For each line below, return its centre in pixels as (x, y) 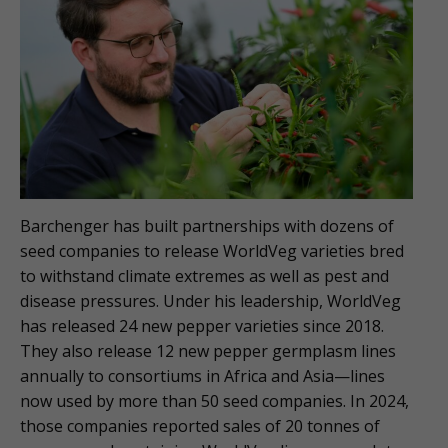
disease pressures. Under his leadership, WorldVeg (210, 301)
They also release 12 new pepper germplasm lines (208, 351)
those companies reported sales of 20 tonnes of (200, 426)
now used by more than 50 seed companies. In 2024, (214, 401)
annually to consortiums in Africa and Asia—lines (202, 376)
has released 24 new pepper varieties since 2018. (202, 326)
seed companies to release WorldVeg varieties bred (212, 251)
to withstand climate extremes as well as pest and (204, 276)
